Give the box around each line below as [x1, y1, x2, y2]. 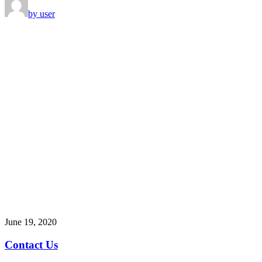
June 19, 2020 [5, 217, 57, 227]
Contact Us [5, 239, 58, 251]
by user [28, 9, 55, 19]
